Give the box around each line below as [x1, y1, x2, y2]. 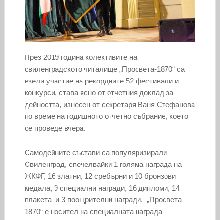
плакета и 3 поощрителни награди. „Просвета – [24, 195, 188, 204]
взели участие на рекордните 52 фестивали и [24, 76, 179, 85]
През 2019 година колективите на [24, 53, 137, 61]
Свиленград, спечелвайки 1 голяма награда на [24, 160, 182, 168]
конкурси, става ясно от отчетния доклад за [24, 88, 173, 97]
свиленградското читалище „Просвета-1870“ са [24, 64, 185, 73]
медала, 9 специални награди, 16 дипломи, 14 [24, 183, 180, 192]
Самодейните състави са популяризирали [24, 148, 167, 157]
